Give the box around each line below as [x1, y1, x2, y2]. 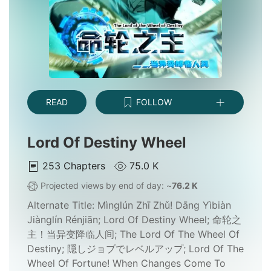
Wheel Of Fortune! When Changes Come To [27, 257, 226, 270]
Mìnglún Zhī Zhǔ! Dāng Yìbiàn [97, 199, 231, 212]
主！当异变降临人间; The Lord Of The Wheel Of [27, 228, 240, 241]
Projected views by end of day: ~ [38, 180, 172, 191]
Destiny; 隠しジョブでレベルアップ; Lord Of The [27, 243, 244, 255]
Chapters [64, 159, 108, 172]
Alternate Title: [27, 199, 97, 212]
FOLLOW [134, 96, 172, 107]
